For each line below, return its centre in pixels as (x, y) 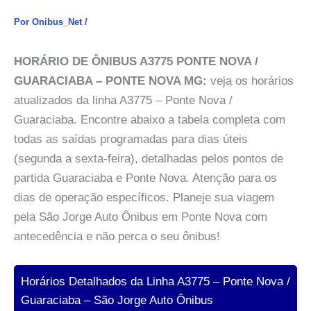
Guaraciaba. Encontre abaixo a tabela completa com (150, 120)
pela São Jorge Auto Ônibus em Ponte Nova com (141, 217)
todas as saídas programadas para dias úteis (131, 139)
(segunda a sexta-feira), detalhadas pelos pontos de (149, 159)
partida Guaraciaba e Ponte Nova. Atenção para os (145, 178)
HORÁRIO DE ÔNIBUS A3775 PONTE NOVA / (136, 61)
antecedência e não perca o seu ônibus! (117, 236)
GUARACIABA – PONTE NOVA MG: (110, 81)
